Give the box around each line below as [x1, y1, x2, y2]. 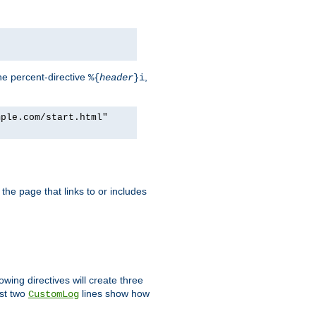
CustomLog [28, 288, 79, 300]
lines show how [79, 287, 150, 299]
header [99, 71, 133, 83]
